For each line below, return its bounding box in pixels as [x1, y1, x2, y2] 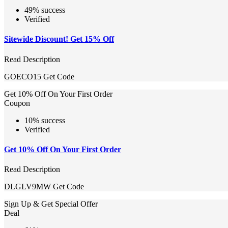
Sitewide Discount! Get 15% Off [4, 35, 114, 44]
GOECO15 [4, 72, 41, 81]
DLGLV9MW [4, 182, 51, 191]
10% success [24, 116, 65, 125]
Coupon [4, 98, 30, 107]
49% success [24, 6, 65, 14]
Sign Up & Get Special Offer [4, 199, 98, 209]
